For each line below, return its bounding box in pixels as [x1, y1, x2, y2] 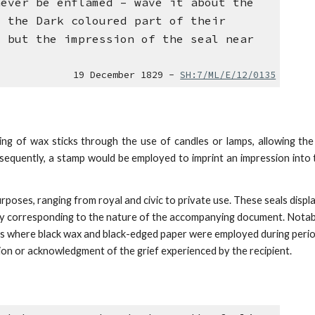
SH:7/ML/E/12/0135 [180, 69, 276, 82]
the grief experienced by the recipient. [119, 245, 292, 257]
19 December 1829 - [73, 69, 181, 82]
